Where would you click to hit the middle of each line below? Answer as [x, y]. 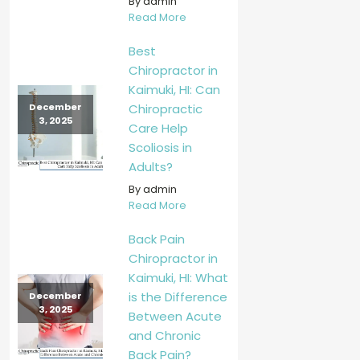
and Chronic [164, 336]
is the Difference [178, 297]
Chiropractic [165, 108]
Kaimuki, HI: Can [174, 89]
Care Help [158, 128]
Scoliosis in [160, 147]
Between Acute [175, 317]
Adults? [150, 166]
